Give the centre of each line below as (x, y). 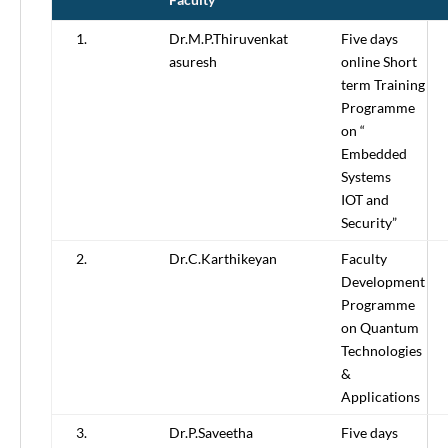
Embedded (374, 154)
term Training (383, 85)
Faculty (364, 259)
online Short (379, 62)
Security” (369, 223)
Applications (380, 397)
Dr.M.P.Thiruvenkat (228, 39)
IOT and (365, 200)
